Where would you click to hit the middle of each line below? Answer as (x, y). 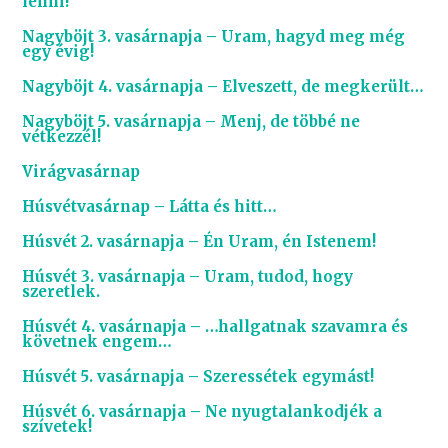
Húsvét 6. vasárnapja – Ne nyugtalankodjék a (202, 411)
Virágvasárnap (81, 171)
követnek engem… (97, 341)
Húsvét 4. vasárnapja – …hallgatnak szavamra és (215, 326)
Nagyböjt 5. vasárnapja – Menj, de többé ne (191, 121)
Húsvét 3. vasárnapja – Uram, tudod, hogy (188, 276)
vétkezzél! (62, 136)
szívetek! (57, 426)
